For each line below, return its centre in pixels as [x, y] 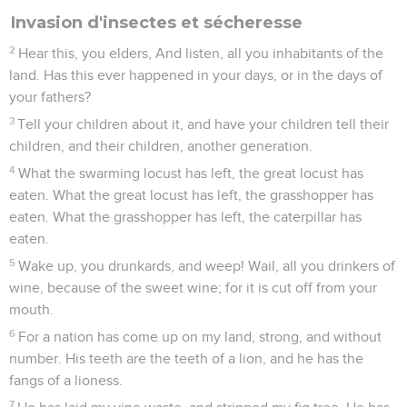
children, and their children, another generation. [161, 146]
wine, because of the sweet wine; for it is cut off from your [193, 288]
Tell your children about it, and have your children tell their [203, 124]
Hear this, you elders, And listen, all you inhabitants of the [201, 53]
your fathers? [50, 97]
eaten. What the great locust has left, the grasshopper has [191, 195]
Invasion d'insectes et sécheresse [157, 22]
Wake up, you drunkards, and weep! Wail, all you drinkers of [207, 266]
